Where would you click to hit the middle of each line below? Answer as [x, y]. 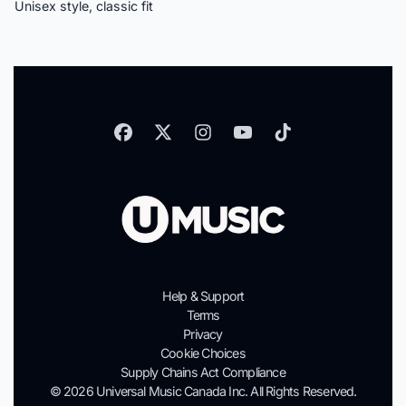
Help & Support [203, 296]
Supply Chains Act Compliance [203, 372]
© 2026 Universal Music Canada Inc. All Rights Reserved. [203, 391]
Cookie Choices [203, 353]
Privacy [203, 334]
